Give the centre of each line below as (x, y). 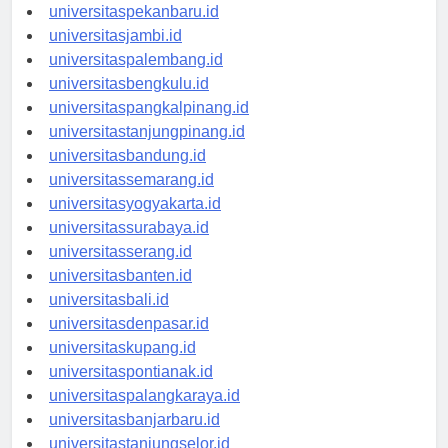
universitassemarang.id (131, 198)
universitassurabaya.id (129, 246)
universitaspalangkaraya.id (144, 414)
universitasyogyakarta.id (135, 222)
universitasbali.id (109, 318)
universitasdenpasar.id (129, 342)
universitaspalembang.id (136, 78)
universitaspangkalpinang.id (149, 126)
